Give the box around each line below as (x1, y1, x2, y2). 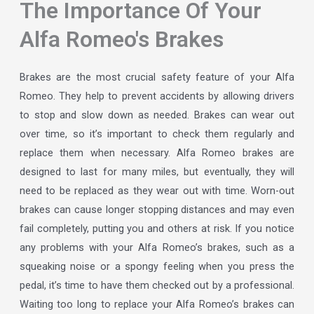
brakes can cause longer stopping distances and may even (19, 203, 295, 216)
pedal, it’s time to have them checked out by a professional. (19, 278, 295, 292)
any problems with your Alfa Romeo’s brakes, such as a (19, 240, 295, 254)
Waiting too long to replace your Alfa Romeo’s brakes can (19, 297, 295, 310)
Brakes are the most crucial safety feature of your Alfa (19, 70, 295, 83)
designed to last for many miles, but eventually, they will (19, 165, 295, 178)
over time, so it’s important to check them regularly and (19, 127, 295, 140)
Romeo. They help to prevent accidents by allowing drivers (19, 89, 295, 102)
